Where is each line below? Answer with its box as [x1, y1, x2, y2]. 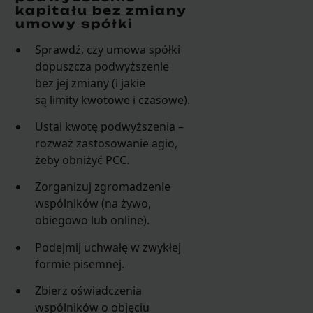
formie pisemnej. [35, 256, 125, 272]
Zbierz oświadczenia [35, 283, 143, 299]
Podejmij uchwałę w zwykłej [35, 239, 182, 255]
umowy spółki [15, 17, 133, 31]
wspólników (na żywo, [35, 196, 152, 212]
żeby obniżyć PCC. [35, 152, 130, 168]
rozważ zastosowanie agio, [35, 136, 178, 152]
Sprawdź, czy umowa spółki [35, 41, 181, 57]
